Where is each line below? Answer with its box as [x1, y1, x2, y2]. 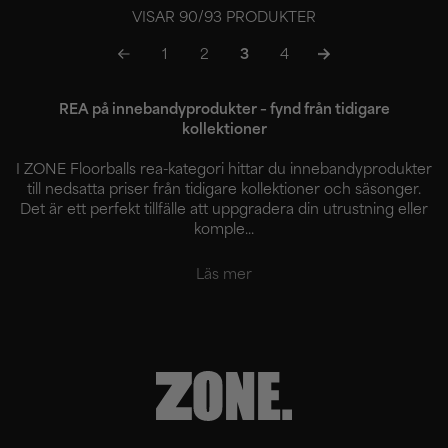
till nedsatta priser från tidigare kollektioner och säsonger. [27, 183, 421, 198]
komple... [194, 223, 254, 238]
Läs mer [196, 268, 252, 283]
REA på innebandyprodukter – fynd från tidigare [58, 103, 390, 118]
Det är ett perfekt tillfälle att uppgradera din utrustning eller [20, 203, 428, 218]
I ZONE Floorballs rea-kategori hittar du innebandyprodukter [16, 163, 432, 178]
